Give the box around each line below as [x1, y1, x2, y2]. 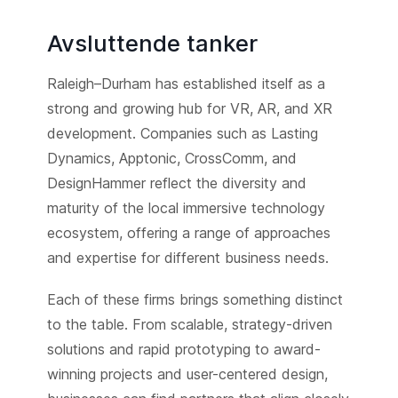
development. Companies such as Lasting [46, 124, 318, 143]
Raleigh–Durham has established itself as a [46, 75, 325, 93]
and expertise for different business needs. [46, 249, 329, 267]
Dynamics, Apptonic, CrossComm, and [46, 149, 297, 168]
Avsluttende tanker [46, 29, 258, 58]
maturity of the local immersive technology [46, 199, 325, 218]
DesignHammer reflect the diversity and [46, 174, 306, 193]
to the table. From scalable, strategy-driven [46, 315, 332, 334]
